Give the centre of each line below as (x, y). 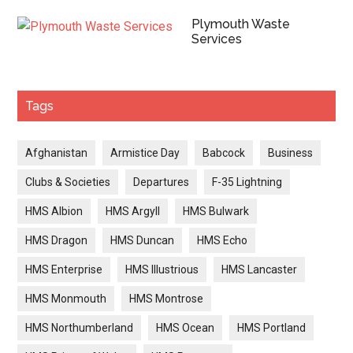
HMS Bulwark (216, 212)
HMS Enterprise (64, 270)
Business (291, 153)
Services (217, 39)
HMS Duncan (143, 241)
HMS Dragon (57, 241)
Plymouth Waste (241, 24)
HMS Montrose (167, 299)
